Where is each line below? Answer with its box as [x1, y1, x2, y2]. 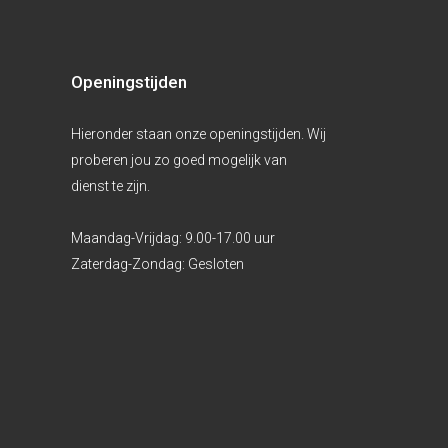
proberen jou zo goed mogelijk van [71, 152, 287, 168]
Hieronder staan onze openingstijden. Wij [71, 126, 326, 142]
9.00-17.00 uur [185, 230, 275, 246]
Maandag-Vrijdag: [71, 230, 185, 246]
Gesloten [188, 256, 244, 272]
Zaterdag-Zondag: [71, 256, 188, 272]
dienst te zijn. [71, 178, 150, 194]
